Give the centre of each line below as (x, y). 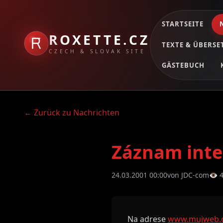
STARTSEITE (183, 24)
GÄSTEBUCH (183, 65)
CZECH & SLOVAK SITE (97, 51)
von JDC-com (188, 175)
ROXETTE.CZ (99, 40)
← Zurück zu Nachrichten (72, 112)
